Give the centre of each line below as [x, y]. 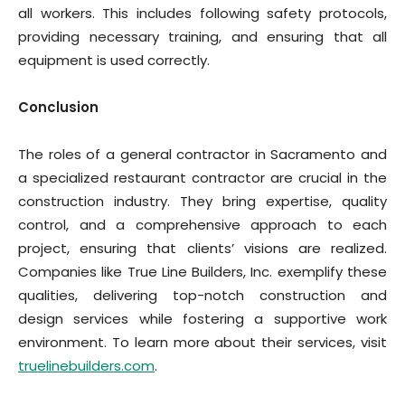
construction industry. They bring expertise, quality [202, 201]
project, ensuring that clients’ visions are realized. [202, 248]
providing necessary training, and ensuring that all [202, 37]
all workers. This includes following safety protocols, [202, 13]
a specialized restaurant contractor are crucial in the [202, 178]
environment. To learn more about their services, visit [202, 342]
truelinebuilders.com [86, 366]
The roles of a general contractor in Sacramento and [202, 154]
